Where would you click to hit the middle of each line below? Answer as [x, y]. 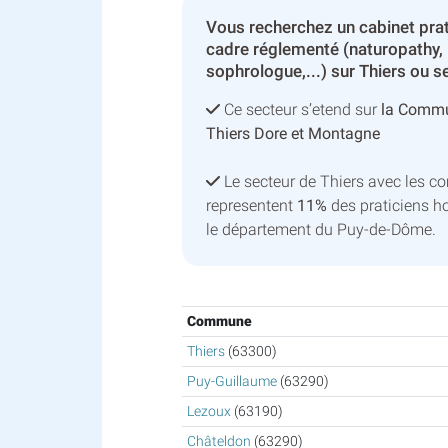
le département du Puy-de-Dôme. [321, 230]
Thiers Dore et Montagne [293, 134]
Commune [219, 322]
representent [251, 206]
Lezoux [208, 412]
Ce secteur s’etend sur [300, 110]
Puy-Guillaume [231, 382]
